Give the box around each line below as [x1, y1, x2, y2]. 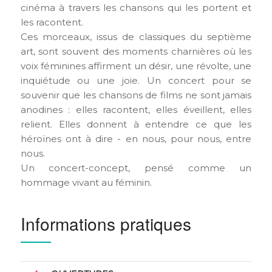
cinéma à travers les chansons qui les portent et [20, 1, 252, 13]
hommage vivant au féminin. [20, 176, 152, 188]
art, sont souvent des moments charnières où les [20, 45, 252, 57]
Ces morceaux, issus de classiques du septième [20, 30, 252, 42]
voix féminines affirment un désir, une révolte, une [20, 59, 252, 72]
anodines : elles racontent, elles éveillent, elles [20, 103, 252, 115]
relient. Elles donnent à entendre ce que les [20, 118, 252, 130]
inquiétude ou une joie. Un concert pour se [20, 74, 252, 86]
